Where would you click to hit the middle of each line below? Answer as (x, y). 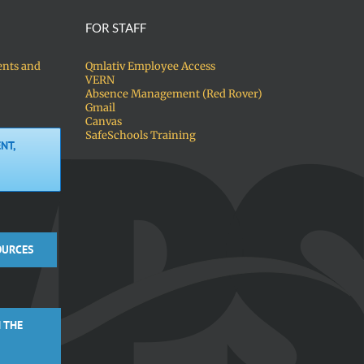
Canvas (103, 121)
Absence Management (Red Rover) (173, 94)
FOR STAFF (115, 28)
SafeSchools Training (140, 135)
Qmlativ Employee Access (150, 66)
